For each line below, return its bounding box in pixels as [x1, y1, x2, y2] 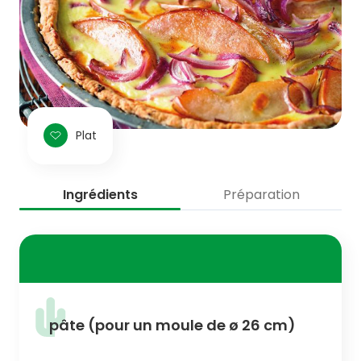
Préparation [222, 185, 300, 204]
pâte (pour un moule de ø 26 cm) [49, 314, 296, 335]
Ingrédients [62, 185, 138, 204]
